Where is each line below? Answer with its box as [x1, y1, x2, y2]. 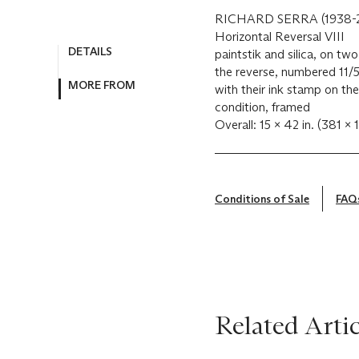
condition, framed [215, 99, 310, 115]
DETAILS [68, 44, 112, 59]
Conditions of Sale [215, 191, 309, 206]
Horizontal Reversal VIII [215, 29, 345, 44]
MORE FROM [68, 78, 135, 93]
